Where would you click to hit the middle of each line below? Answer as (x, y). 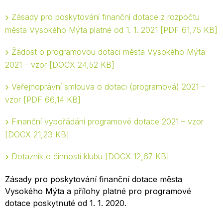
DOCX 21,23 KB (37, 134)
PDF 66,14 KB (52, 100)
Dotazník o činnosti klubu (58, 156)
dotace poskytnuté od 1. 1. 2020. (66, 203)
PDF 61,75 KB (189, 30)
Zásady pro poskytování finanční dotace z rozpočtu (106, 17)
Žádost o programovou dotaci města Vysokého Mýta (108, 52)
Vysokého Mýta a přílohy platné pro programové (98, 191)
